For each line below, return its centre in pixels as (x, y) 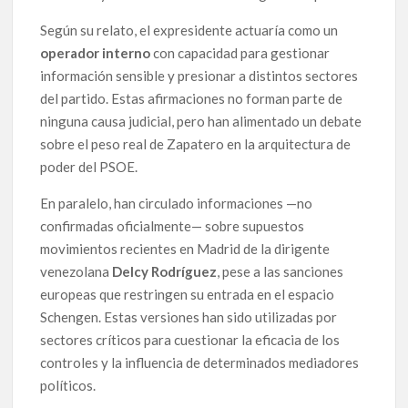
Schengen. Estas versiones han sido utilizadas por (189, 316)
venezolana (76, 271)
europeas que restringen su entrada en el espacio (188, 294)
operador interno (96, 52)
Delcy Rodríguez (165, 271)
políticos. (68, 385)
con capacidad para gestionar (240, 52)
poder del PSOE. (89, 166)
